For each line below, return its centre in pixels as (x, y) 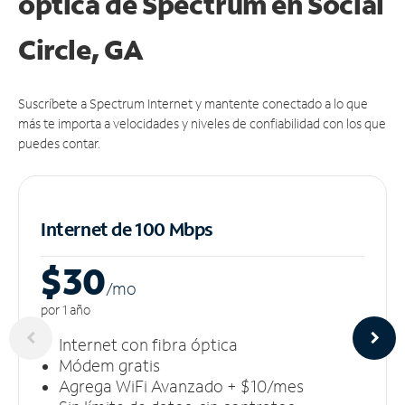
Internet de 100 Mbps (127, 228)
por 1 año (66, 309)
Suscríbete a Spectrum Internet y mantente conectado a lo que (193, 103)
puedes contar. (59, 143)
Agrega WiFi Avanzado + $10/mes (181, 386)
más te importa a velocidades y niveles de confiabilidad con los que (202, 123)
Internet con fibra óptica (148, 344)
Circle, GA (81, 49)
